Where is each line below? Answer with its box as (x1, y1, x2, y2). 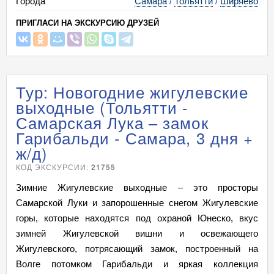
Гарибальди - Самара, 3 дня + (16, 127, 253, 149)
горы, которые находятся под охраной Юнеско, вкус (16, 213, 258, 223)
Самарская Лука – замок (16, 111, 209, 133)
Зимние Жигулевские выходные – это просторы (16, 182, 258, 193)
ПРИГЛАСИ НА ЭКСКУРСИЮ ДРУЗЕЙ (16, 18, 159, 28)
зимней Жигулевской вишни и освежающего (16, 228, 258, 239)
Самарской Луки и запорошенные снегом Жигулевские (16, 198, 258, 208)
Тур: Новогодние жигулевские (16, 81, 248, 103)
